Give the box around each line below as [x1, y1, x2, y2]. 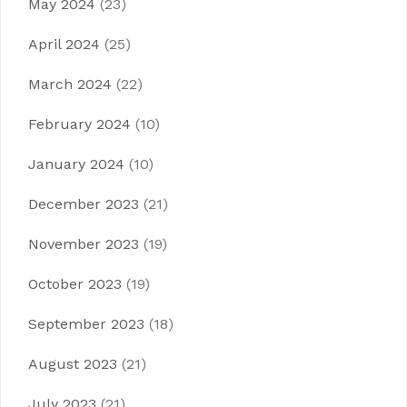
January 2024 [28, 155, 124, 173]
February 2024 [28, 115, 131, 133]
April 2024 [28, 35, 100, 53]
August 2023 [28, 355, 117, 372]
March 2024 [28, 75, 112, 93]
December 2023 [28, 195, 139, 213]
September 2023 [28, 315, 144, 333]
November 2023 [28, 235, 139, 253]
